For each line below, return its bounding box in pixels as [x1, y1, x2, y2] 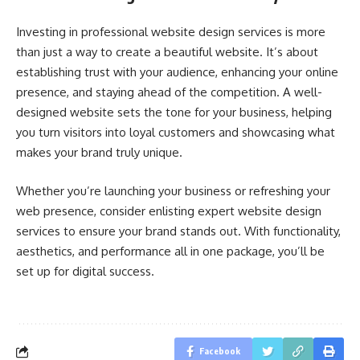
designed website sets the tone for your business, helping [16, 104, 332, 120]
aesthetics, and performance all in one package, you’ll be [16, 243, 325, 259]
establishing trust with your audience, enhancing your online [16, 64, 338, 80]
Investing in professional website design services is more [16, 24, 325, 39]
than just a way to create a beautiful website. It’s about [16, 44, 318, 59]
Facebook [199, 346, 240, 356]
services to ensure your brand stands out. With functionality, [16, 223, 341, 239]
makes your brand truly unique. [16, 145, 182, 160]
